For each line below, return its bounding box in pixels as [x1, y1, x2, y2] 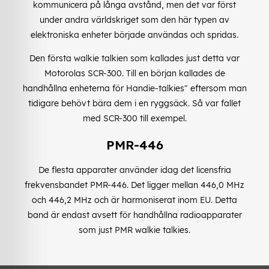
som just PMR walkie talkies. [79, 225, 190, 236]
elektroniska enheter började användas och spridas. [31, 29, 238, 41]
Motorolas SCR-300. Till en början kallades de [44, 68, 225, 79]
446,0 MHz [201, 180, 244, 191]
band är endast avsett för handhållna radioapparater [27, 210, 242, 221]
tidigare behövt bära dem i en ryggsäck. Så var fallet [28, 98, 241, 109]
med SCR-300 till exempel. [82, 113, 187, 124]
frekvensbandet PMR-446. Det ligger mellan [25, 180, 201, 191]
